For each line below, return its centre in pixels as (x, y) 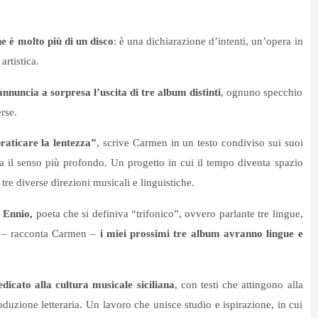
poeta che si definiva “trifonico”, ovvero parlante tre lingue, (168, 214)
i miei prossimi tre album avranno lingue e (201, 234)
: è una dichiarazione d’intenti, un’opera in (208, 42)
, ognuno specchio (261, 93)
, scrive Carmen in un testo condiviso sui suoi (200, 143)
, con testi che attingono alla (238, 285)
